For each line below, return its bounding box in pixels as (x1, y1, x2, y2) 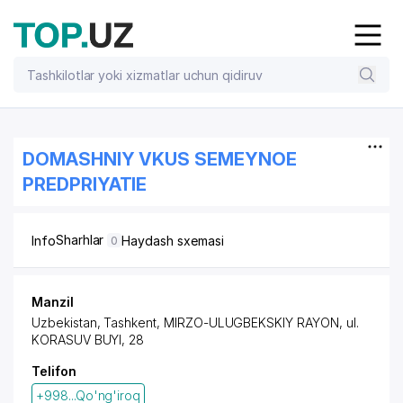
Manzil (31, 294, 74, 309)
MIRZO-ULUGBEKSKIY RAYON (163, 315, 339, 330)
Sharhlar (55, 232, 108, 247)
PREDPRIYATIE (22, 174, 148, 195)
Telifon (31, 363, 76, 379)
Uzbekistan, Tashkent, (31, 315, 164, 330)
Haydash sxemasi (121, 232, 224, 248)
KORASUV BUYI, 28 (31, 332, 145, 347)
